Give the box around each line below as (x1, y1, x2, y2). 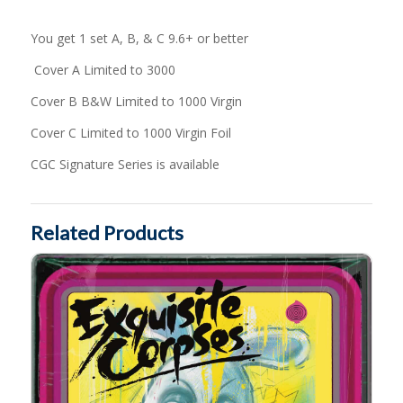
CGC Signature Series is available (30, 155, 223, 173)
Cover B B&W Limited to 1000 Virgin (30, 93, 242, 111)
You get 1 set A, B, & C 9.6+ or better (30, 30, 248, 48)
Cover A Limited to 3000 (30, 61, 179, 79)
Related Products (30, 219, 184, 245)
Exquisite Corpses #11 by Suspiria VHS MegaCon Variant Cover (30, 251, 364, 266)
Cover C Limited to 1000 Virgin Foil (30, 124, 231, 142)
